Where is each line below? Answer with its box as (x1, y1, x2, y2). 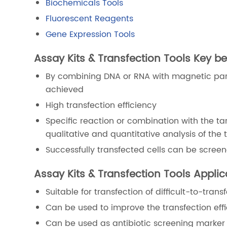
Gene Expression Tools (46, 28, 135, 42)
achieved (46, 83, 84, 97)
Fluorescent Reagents (46, 12, 134, 26)
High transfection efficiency (46, 99, 157, 112)
